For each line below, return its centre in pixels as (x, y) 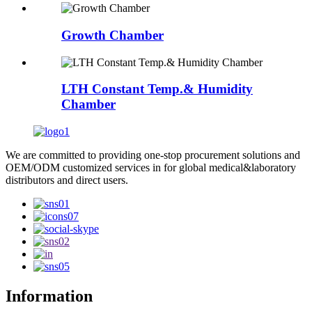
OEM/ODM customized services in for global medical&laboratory (151, 167)
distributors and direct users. (67, 180)
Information (49, 296)
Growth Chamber (112, 35)
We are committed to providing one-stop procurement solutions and (153, 155)
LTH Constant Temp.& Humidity (157, 89)
